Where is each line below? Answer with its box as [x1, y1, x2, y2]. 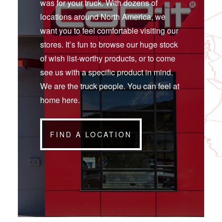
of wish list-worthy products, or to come [40, 53, 175, 64]
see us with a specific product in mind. [40, 66, 173, 78]
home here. [40, 94, 80, 106]
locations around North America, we [40, 11, 166, 23]
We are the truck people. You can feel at [40, 80, 179, 92]
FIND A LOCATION [50, 129, 132, 139]
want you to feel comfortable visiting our [40, 25, 178, 37]
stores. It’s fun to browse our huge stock [40, 39, 178, 51]
